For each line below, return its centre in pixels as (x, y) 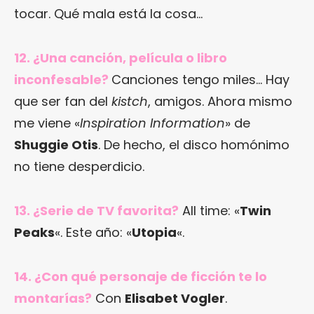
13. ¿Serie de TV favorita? (96, 211)
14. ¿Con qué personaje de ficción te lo (141, 277)
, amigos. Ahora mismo (220, 102)
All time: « (209, 211)
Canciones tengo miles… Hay (200, 80)
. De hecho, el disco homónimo (194, 145)
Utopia (154, 233)
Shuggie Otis (56, 145)
